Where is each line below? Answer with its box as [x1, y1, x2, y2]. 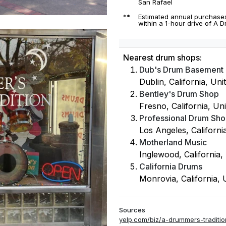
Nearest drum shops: [123, 52, 202, 63]
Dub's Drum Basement [139, 65, 223, 75]
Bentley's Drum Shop [139, 89, 219, 99]
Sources [119, 206, 145, 214]
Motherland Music [139, 137, 207, 148]
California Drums [139, 161, 202, 172]
